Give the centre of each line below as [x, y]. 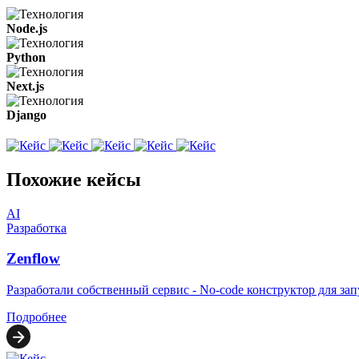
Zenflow [33, 259]
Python [26, 57]
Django [26, 115]
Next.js [25, 86]
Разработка [36, 228]
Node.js [27, 28]
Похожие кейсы [74, 179]
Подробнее [36, 317]
